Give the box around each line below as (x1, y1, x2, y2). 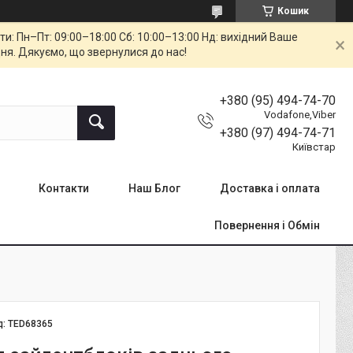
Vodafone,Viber (264, 108, 336, 121)
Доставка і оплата (220, 181, 320, 195)
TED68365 (8, 318, 54, 329)
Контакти (39, 181, 89, 195)
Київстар (292, 140, 336, 153)
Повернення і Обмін (214, 218, 320, 232)
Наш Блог (128, 181, 180, 195)
